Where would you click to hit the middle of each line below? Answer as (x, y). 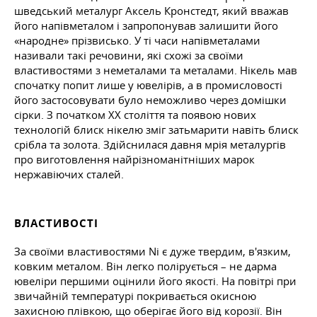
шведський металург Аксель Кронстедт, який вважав (151, 10)
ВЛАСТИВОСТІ (56, 223)
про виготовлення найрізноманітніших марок (134, 159)
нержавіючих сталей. (69, 174)
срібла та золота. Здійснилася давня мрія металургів (150, 144)
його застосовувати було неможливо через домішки (150, 99)
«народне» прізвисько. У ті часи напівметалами (137, 40)
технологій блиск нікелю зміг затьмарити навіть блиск (156, 129)
